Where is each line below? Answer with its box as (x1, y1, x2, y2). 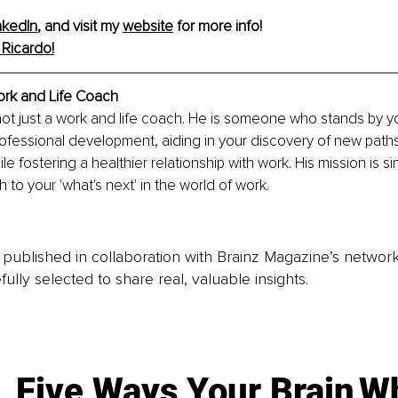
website (122, 16, 173, 36)
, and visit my (36, 16, 123, 36)
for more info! (172, 16, 262, 36)
